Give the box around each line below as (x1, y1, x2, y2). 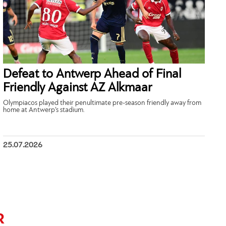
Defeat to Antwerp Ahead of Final (3, 68, 182, 81)
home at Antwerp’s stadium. (3, 106, 85, 114)
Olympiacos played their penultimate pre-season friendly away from (3, 99, 202, 107)
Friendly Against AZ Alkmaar (3, 81, 152, 94)
